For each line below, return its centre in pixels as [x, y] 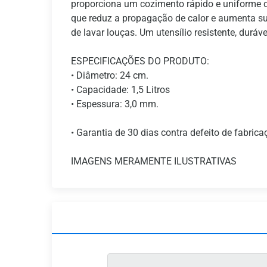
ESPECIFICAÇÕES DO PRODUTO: [140, 61]
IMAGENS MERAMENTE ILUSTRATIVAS [154, 162]
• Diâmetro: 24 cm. [110, 76]
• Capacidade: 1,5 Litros [120, 90]
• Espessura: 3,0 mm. [115, 104]
